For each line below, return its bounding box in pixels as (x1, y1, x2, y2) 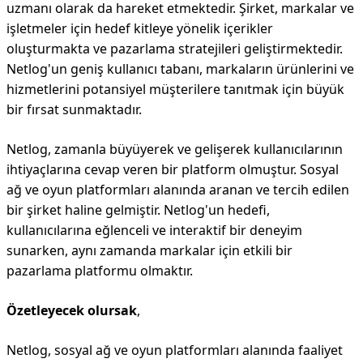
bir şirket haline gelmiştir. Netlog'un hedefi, (6, 201, 270, 219)
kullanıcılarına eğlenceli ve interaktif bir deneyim (6, 221, 302, 239)
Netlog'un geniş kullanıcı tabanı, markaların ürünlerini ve (6, 60, 354, 78)
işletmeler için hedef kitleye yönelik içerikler (6, 19, 273, 37)
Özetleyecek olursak (6, 301, 137, 319)
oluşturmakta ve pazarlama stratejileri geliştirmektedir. (6, 40, 343, 58)
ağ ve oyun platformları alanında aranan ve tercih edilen (6, 181, 349, 199)
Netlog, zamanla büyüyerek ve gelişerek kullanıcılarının (6, 140, 343, 158)
